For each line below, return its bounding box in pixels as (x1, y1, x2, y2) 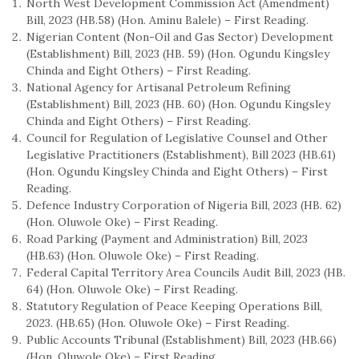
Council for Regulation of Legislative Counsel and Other (26, 130, 328, 145)
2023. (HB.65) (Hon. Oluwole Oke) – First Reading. (26, 315, 289, 330)
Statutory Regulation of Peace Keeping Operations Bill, (26, 298, 322, 313)
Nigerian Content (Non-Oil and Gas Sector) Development (26, 29, 333, 44)
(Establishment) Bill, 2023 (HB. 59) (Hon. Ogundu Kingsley (26, 46, 329, 61)
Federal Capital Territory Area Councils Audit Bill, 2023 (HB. (26, 264, 345, 280)
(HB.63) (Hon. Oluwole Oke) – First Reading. (26, 248, 259, 263)
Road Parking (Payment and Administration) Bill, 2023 (26, 231, 308, 246)
